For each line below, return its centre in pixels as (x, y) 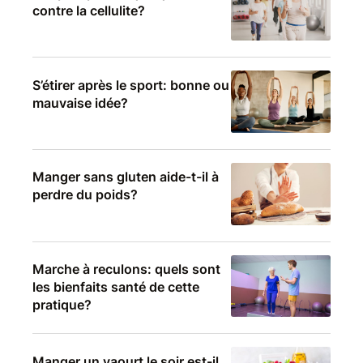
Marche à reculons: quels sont (126, 269)
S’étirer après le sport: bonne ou (131, 85)
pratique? (62, 304)
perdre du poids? (85, 195)
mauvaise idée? (80, 102)
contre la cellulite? (89, 10)
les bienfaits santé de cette (116, 286)
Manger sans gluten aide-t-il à (126, 177)
